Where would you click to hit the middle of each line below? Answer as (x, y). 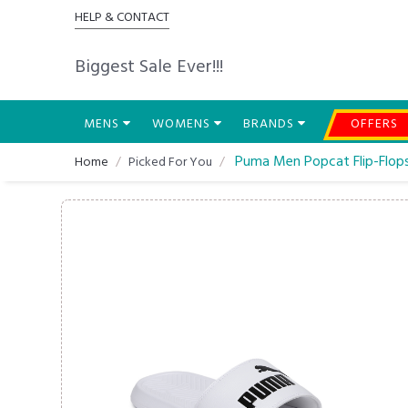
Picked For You (171, 162)
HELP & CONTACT (122, 18)
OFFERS (375, 124)
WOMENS (182, 124)
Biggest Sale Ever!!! (149, 67)
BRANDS (271, 124)
